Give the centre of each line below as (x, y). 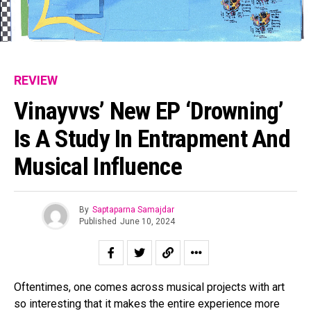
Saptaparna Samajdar (133, 210)
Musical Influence (98, 166)
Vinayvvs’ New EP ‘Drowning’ (149, 111)
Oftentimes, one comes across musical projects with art (149, 287)
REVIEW (36, 80)
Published (98, 222)
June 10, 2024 (147, 222)
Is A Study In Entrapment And (152, 138)
